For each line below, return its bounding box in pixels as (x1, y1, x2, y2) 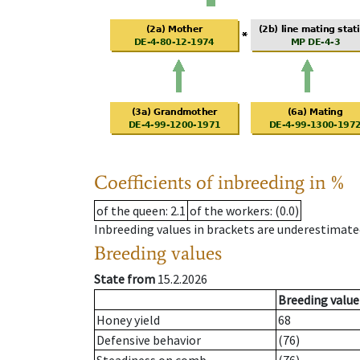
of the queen (96, 202, 166, 219)
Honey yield (96, 312, 160, 329)
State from (94, 271, 155, 288)
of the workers (190, 202, 270, 219)
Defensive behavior (96, 332, 201, 349)
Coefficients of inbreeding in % (94, 170, 346, 194)
